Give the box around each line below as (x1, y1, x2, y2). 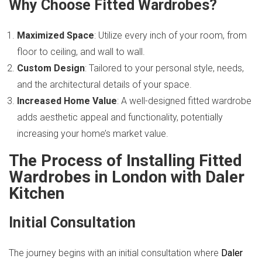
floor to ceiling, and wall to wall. (17, 46, 145, 57)
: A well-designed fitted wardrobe (117, 95, 251, 106)
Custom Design (17, 63, 85, 74)
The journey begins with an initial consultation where (9, 247, 221, 258)
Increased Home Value (17, 95, 117, 106)
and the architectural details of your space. (17, 79, 192, 90)
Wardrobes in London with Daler (9, 167, 244, 187)
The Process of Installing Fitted (9, 151, 242, 170)
